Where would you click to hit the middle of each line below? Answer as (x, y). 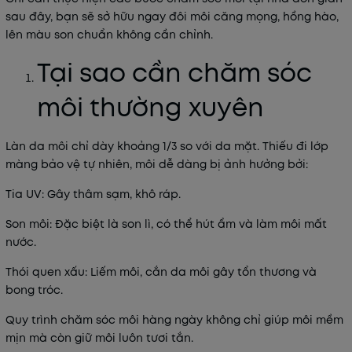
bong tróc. (34, 290)
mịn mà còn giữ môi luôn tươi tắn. (99, 338)
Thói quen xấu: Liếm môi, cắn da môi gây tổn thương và (161, 272)
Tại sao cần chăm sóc (174, 73)
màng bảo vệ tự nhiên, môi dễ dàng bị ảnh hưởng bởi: (157, 164)
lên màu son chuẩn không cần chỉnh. (109, 35)
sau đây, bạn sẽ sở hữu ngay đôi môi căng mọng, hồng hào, (172, 16)
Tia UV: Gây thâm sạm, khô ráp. (93, 194)
